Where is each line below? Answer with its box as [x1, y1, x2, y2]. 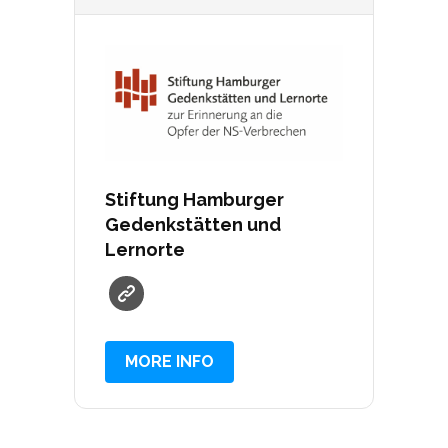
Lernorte [105, 239, 185, 261]
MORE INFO [125, 352, 214, 372]
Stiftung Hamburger [105, 189, 284, 211]
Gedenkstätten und [105, 214, 281, 236]
